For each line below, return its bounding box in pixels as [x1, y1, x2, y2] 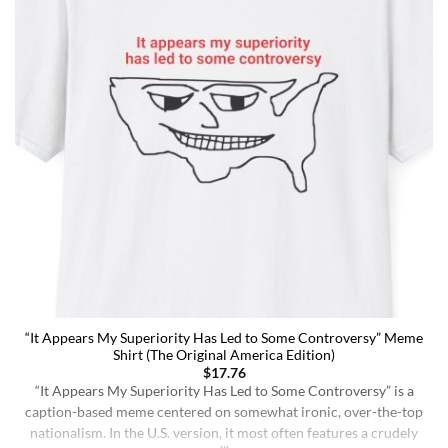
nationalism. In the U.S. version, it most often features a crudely [30, 425, 418, 442]
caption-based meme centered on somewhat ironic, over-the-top [25, 404, 423, 421]
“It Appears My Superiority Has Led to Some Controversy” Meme [25, 329, 423, 346]
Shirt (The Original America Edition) [113, 346, 335, 363]
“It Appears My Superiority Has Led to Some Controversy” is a [34, 383, 414, 400]
